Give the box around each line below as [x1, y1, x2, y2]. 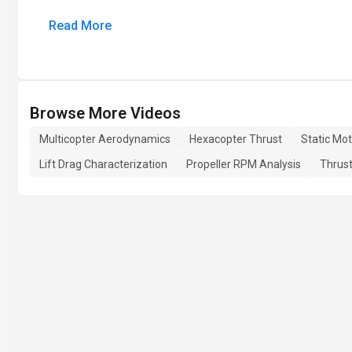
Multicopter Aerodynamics [39, 133, 170, 145]
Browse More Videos [30, 104, 181, 123]
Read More [49, 18, 112, 33]
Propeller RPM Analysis [186, 158, 301, 170]
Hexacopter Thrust [189, 133, 282, 145]
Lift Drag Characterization [39, 158, 167, 170]
